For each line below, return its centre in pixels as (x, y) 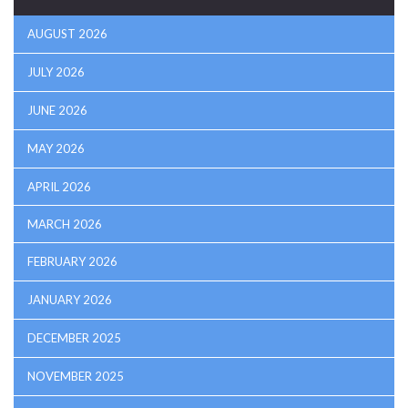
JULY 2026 (56, 72)
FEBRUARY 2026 (72, 262)
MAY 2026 (56, 149)
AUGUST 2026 (67, 34)
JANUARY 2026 (70, 300)
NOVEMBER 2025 (76, 377)
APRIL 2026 (59, 187)
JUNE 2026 (57, 111)
